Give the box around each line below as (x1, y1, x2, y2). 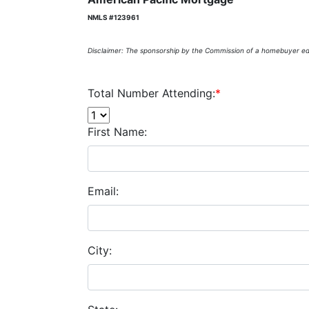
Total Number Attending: (88, 86, 215, 100)
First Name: (88, 125, 147, 139)
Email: (88, 184, 119, 198)
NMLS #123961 (88, 13, 139, 21)
